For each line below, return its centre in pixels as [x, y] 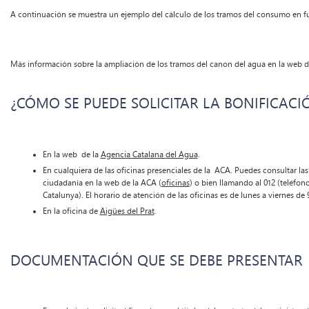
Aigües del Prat [127, 211]
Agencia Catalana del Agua [149, 154]
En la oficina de [71, 211]
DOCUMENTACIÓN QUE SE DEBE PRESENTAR [156, 260]
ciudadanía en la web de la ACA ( [102, 182]
